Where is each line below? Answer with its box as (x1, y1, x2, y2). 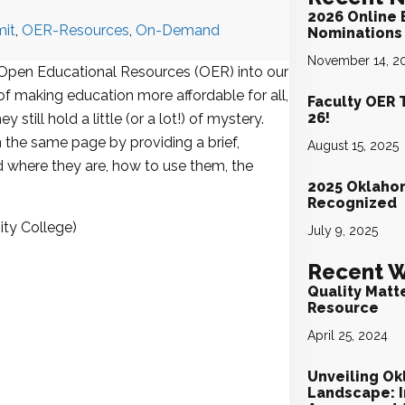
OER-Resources (21, 22, 129, 39)
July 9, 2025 (307, 223, 379, 238)
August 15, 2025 (307, 138, 400, 153)
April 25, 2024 (307, 328, 389, 343)
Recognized (307, 194, 398, 212)
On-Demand (135, 22, 220, 39)
